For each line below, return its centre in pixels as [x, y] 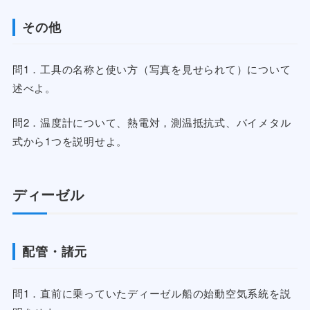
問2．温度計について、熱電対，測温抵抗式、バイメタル [152, 122]
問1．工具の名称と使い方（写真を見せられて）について [152, 69]
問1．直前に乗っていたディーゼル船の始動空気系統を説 [152, 293]
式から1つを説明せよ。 [70, 140]
